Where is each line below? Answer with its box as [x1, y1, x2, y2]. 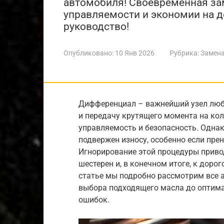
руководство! [63, 20, 129, 32]
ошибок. [78, 195, 109, 204]
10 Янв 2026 [115, 49, 154, 57]
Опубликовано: [63, 49, 113, 57]
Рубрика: [169, 49, 199, 57]
